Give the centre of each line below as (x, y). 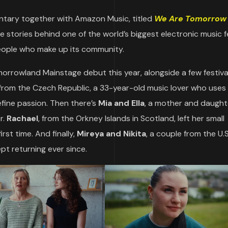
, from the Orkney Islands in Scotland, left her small (131, 118)
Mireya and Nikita (111, 134)
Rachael (22, 118)
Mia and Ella (121, 103)
